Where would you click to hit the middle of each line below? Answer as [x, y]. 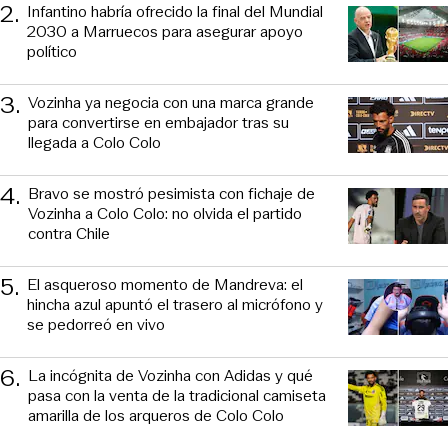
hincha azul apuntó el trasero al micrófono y [175, 304]
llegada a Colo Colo [94, 142]
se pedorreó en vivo [96, 324]
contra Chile [69, 233]
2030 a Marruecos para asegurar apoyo [165, 31]
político [52, 51]
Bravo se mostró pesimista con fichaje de [171, 193]
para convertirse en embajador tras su [158, 122]
